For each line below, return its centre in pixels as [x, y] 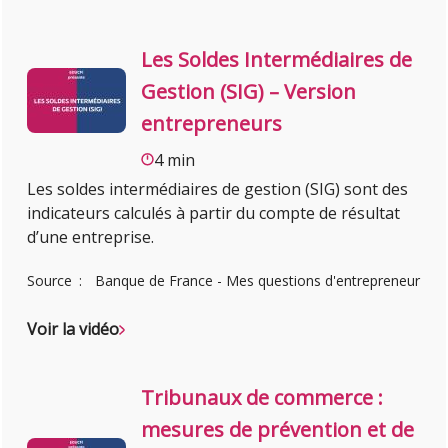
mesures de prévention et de [278, 429]
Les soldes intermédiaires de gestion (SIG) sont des [218, 188]
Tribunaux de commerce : [262, 397]
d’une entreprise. [91, 236]
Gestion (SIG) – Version [249, 91]
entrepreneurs [212, 123]
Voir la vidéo [73, 328]
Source [52, 280]
